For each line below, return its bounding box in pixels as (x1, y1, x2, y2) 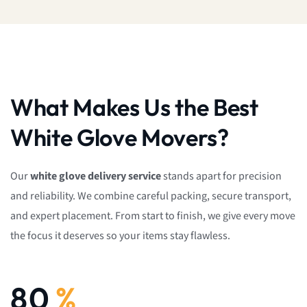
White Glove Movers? (10, 122, 229, 152)
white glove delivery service (30, 169, 161, 184)
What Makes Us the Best (10, 92, 258, 122)
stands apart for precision (161, 169, 282, 184)
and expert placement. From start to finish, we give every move (10, 208, 295, 223)
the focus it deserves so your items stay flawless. (10, 228, 230, 243)
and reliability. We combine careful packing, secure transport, (10, 188, 291, 204)
